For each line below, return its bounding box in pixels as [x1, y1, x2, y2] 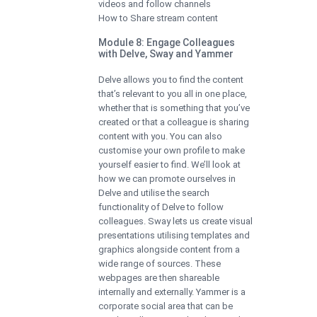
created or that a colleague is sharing [98, 116, 249, 127]
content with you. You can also [98, 130, 222, 142]
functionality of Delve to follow [98, 201, 224, 212]
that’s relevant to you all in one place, [98, 88, 247, 99]
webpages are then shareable [98, 272, 219, 283]
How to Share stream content [98, 12, 218, 23]
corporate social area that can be [98, 300, 233, 311]
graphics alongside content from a [98, 243, 240, 255]
